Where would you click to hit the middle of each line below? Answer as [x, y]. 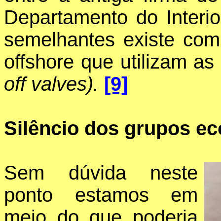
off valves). [54, 84]
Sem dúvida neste [101, 173]
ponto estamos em [101, 195]
